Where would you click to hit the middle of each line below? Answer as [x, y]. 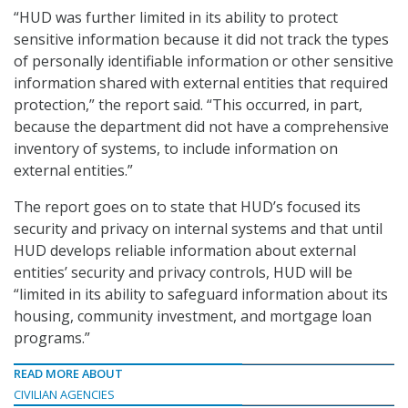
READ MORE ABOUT [68, 374]
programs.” [52, 338]
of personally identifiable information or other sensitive [204, 61]
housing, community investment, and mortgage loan [193, 316]
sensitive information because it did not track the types [201, 40]
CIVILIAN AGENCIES [64, 395]
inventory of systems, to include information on [176, 149]
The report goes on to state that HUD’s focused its [187, 207]
